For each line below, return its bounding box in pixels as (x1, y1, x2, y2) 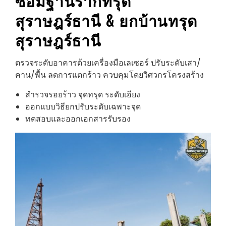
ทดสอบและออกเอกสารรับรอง (25, 112, 131, 125)
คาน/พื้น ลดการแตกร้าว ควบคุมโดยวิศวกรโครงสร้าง (15, 69, 204, 81)
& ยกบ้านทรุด (101, 8, 198, 31)
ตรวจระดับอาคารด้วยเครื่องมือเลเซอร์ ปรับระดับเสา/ (15, 56, 201, 69)
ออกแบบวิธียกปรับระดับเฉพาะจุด (25, 100, 141, 112)
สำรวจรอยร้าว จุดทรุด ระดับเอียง (25, 88, 140, 100)
